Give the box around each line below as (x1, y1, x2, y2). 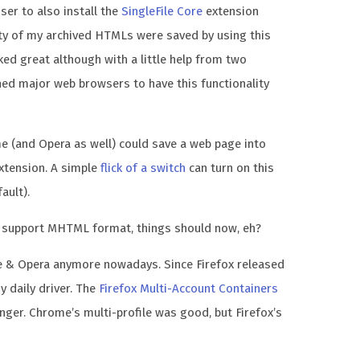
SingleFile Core (121, 3, 203, 18)
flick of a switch (100, 160, 186, 175)
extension (202, 3, 260, 18)
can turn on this (186, 160, 275, 175)
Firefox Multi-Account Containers (99, 281, 279, 297)
